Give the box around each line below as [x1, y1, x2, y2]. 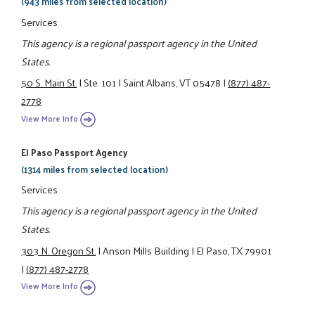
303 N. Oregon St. [21, 240, 96, 259]
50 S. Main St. [21, 73, 77, 92]
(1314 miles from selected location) [21, 160, 169, 177]
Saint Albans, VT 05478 [123, 73, 221, 92]
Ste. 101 [84, 73, 117, 92]
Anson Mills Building [103, 240, 190, 259]
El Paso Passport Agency [21, 143, 128, 160]
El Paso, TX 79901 [196, 240, 272, 259]
